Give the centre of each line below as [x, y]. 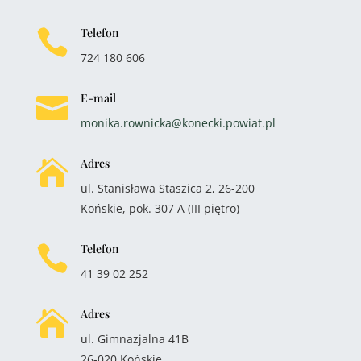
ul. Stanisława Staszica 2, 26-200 [167, 189]
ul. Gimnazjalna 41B [134, 339]
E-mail [98, 98]
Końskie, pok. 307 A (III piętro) [160, 209]
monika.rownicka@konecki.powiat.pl [178, 123]
